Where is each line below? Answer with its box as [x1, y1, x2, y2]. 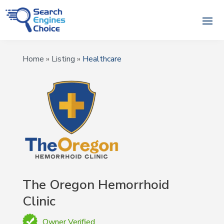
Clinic [22, 192, 55, 210]
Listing [51, 53, 75, 65]
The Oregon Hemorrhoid [22, 175, 169, 193]
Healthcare [82, 53, 121, 65]
